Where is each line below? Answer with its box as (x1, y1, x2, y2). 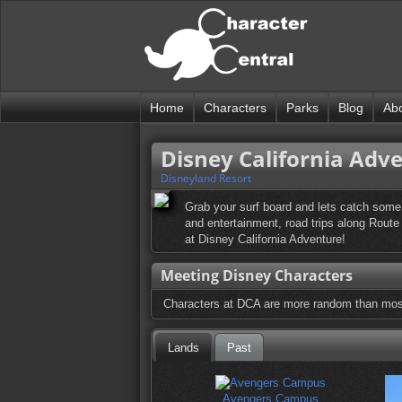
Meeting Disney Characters (161, 266, 353, 286)
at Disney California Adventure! (185, 232, 345, 247)
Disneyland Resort (161, 170, 251, 187)
